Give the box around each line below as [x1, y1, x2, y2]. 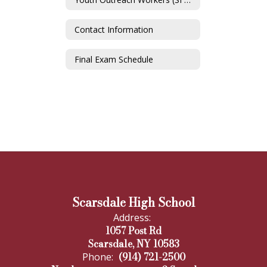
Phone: [82, 250, 113, 263]
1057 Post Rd [105, 223, 162, 238]
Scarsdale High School [72, 193, 195, 212]
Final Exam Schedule [74, 53, 153, 65]
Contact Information [74, 23, 153, 35]
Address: [113, 211, 151, 224]
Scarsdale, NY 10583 [88, 237, 179, 251]
